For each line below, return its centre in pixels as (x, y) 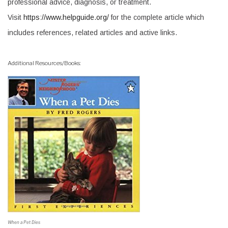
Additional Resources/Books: (44, 63)
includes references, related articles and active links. (92, 33)
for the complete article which (156, 18)
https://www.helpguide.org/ (65, 18)
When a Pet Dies (24, 223)
